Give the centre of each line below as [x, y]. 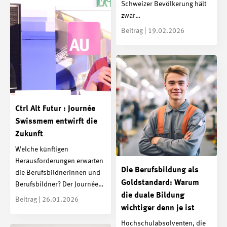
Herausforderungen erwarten [59, 161]
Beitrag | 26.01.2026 [47, 199]
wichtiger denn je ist [158, 208]
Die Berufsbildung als [160, 170]
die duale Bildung [153, 195]
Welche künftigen [42, 149]
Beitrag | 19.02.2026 [153, 31]
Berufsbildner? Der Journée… [59, 184]
